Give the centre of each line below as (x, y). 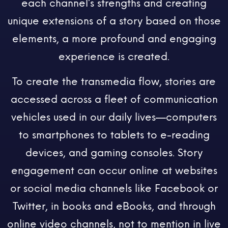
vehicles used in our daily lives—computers (114, 117)
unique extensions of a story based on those (114, 21)
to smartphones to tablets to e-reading (114, 135)
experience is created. (114, 57)
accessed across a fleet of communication (114, 99)
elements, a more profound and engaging (114, 39)
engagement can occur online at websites (114, 170)
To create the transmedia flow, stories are (114, 81)
